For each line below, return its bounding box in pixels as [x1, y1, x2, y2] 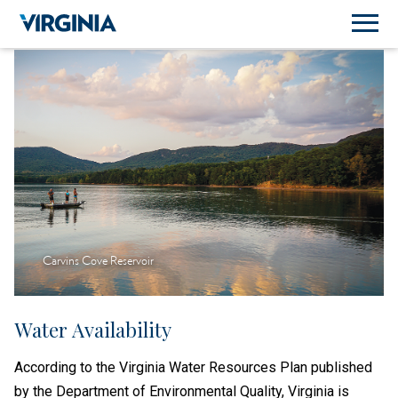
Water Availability [14, 316, 171, 344]
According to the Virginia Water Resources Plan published [14, 359, 372, 377]
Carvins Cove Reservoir [43, 254, 154, 268]
